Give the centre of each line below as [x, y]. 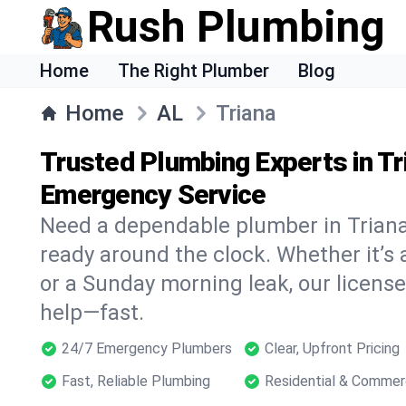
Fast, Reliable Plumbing [136, 381]
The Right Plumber [193, 71]
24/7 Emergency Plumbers [147, 348]
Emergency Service [153, 194]
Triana [246, 113]
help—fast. [92, 313]
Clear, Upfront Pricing [332, 348]
